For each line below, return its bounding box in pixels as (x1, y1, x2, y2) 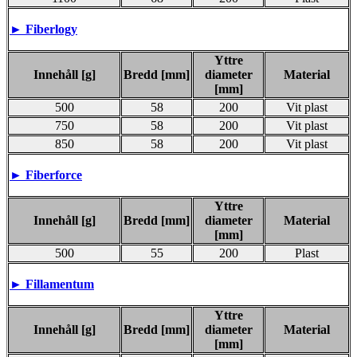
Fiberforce (25, 167, 82, 182)
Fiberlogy (22, 22, 77, 36)
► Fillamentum (10, 277, 94, 291)
